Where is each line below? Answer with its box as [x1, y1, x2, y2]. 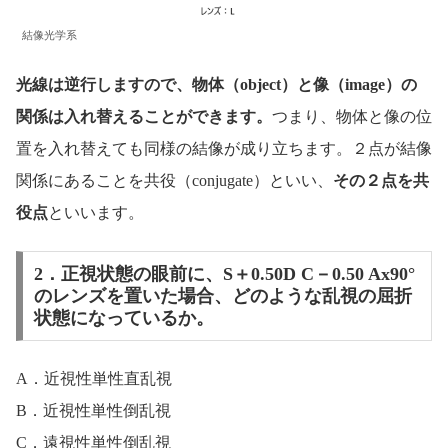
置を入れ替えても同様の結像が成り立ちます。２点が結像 [16, 139, 432, 157]
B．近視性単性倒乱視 [16, 402, 171, 420]
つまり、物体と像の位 [272, 107, 432, 125]
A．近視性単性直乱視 [16, 370, 172, 388]
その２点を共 [333, 171, 429, 189]
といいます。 [48, 203, 144, 221]
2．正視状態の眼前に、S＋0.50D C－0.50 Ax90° [33, 263, 415, 284]
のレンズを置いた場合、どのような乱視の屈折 [33, 285, 412, 306]
